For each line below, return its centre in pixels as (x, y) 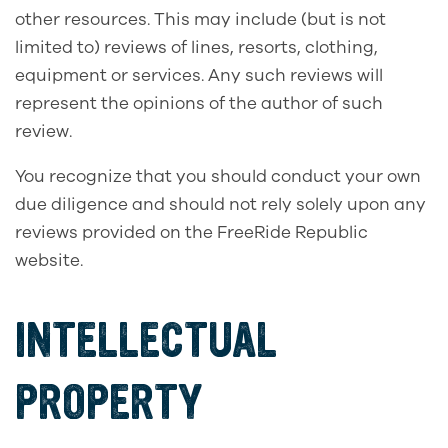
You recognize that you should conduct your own (218, 176)
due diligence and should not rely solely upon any (220, 204)
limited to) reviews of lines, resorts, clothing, (196, 47)
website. (49, 260)
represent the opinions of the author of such (199, 103)
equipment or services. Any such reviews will (199, 75)
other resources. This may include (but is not (200, 19)
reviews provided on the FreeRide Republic (191, 232)
